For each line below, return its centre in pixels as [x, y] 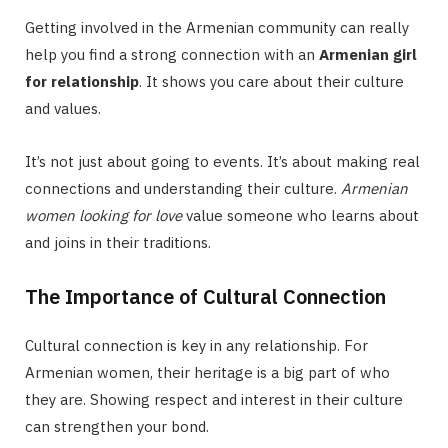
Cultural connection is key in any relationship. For [196, 346]
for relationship [82, 82]
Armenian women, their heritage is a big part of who [207, 373]
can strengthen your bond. [117, 427]
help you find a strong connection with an [172, 55]
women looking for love [103, 216]
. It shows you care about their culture [271, 82]
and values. [63, 109]
